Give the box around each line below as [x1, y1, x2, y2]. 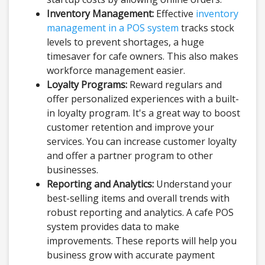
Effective [154, 7, 196, 21]
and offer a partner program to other [47, 149, 213, 163]
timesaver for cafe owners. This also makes [47, 50, 238, 63]
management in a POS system [47, 21, 179, 35]
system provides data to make [47, 220, 179, 234]
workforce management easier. [47, 64, 185, 77]
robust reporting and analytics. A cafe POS [47, 206, 234, 219]
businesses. [47, 163, 98, 177]
